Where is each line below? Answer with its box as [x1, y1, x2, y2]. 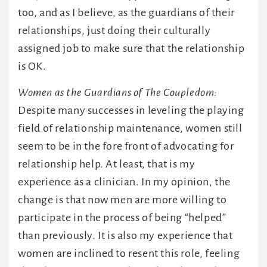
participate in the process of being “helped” [18, 212, 226, 224]
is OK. [18, 60, 46, 73]
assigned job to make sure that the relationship [18, 42, 245, 55]
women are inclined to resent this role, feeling [18, 247, 240, 260]
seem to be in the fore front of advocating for [18, 140, 234, 153]
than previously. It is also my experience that [18, 229, 233, 242]
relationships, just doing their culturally [18, 24, 211, 37]
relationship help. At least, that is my [18, 158, 195, 170]
